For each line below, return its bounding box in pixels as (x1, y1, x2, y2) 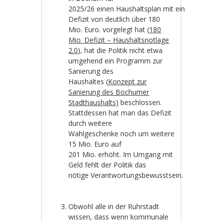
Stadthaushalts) (68, 98, 119, 108)
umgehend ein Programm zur (68, 56, 163, 66)
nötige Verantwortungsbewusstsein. (68, 170, 185, 180)
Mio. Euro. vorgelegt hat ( (68, 25, 150, 35)
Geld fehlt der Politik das (68, 160, 147, 170)
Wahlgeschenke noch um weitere (68, 129, 175, 139)
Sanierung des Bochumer (68, 87, 150, 97)
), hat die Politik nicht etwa (78, 46, 163, 55)
